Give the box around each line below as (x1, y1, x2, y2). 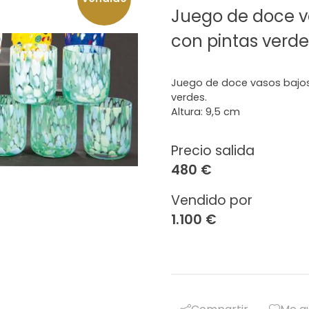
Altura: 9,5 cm (171, 105, 240, 119)
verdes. (171, 90, 207, 104)
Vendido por (171, 191, 252, 210)
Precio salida (171, 141, 255, 160)
